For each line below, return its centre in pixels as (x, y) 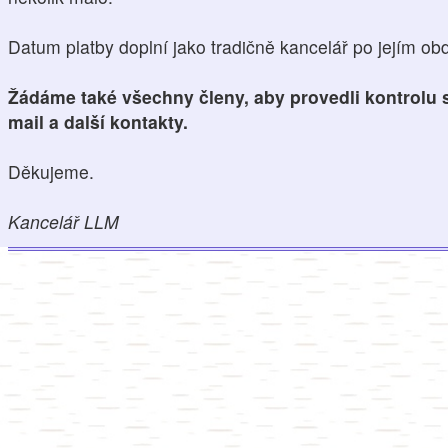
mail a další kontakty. (98, 122)
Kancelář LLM (63, 222)
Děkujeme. (51, 172)
